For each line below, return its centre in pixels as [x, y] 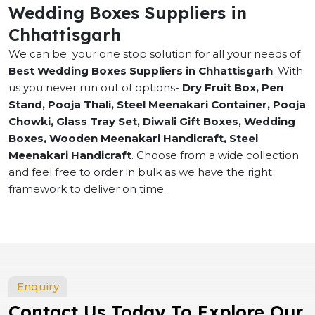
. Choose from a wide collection [215, 155]
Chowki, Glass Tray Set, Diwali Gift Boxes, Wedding [152, 121]
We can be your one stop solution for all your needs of [154, 54]
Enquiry [38, 287]
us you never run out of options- [95, 88]
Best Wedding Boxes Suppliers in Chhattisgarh [141, 71]
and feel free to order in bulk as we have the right [140, 172]
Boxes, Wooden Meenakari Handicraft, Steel [133, 138]
